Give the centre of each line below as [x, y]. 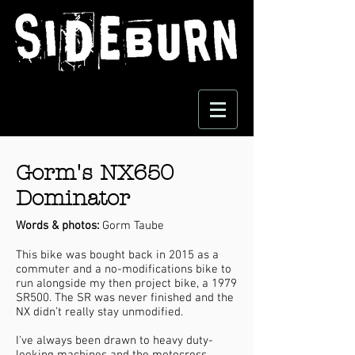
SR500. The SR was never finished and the [125, 298]
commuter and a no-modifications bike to [124, 269]
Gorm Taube [132, 226]
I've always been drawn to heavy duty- [115, 341]
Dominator [73, 198]
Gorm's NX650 [95, 173]
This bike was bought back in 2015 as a [117, 255]
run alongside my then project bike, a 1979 [126, 284]
